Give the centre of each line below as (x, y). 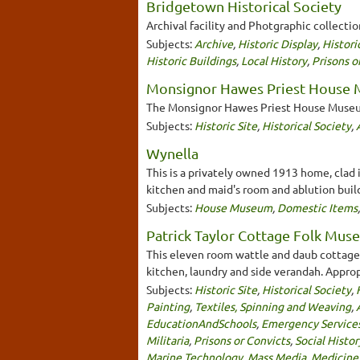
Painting (168, 306)
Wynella (172, 153)
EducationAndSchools (201, 323)
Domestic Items (317, 207)
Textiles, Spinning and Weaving (273, 306)
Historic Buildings (191, 60)
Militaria (168, 340)
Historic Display (278, 43)
